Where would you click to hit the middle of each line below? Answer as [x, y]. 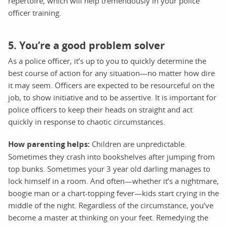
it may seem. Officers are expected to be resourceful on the [111, 85]
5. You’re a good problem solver [86, 45]
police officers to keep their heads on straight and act [100, 109]
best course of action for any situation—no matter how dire [111, 73]
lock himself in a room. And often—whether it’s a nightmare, [113, 181]
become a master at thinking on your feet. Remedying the [108, 217]
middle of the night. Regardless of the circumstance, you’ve [111, 205]
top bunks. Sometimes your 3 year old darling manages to [109, 168]
